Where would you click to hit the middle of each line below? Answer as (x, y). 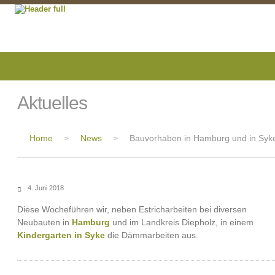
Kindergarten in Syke (61, 235)
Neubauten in (45, 222)
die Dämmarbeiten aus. (152, 235)
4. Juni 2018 (46, 188)
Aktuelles (52, 103)
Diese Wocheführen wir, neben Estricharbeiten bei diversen (132, 209)
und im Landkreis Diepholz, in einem (182, 222)
